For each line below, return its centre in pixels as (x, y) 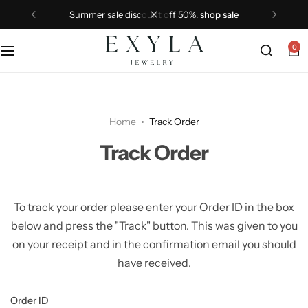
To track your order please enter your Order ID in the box (154, 207)
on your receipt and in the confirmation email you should (154, 244)
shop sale (219, 14)
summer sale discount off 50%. (137, 14)
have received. (154, 263)
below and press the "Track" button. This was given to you (154, 225)
